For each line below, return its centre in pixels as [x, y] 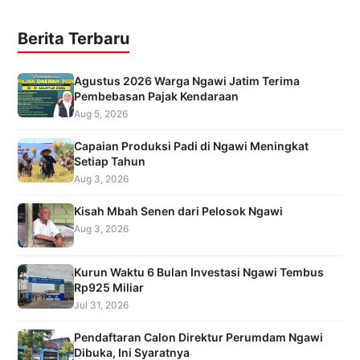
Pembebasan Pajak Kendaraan [157, 96]
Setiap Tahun [110, 161]
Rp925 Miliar [109, 287]
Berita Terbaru [74, 38]
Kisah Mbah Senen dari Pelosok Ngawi [179, 211]
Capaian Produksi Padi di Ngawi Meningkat [192, 145]
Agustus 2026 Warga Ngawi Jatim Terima [187, 80]
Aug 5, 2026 [101, 113]
